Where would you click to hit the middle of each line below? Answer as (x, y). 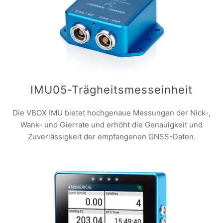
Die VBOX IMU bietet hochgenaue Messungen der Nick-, (111, 113)
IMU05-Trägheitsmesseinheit (111, 90)
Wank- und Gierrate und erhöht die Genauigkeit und (111, 125)
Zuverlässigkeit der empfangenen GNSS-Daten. (111, 137)
